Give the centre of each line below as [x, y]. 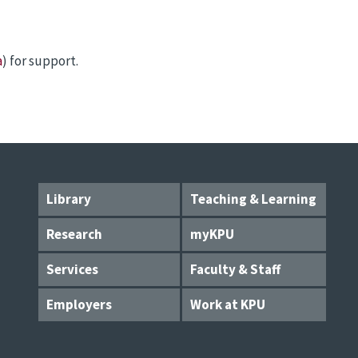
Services [72, 270]
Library [69, 199]
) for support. [40, 61]
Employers [79, 305]
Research [74, 235]
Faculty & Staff [235, 270]
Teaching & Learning [253, 199]
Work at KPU [228, 305]
